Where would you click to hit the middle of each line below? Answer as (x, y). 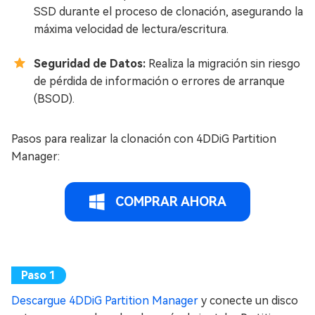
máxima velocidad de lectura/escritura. (131, 30)
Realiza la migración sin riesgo (224, 64)
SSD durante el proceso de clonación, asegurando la (168, 12)
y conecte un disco (248, 301)
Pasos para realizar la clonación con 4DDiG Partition (144, 139)
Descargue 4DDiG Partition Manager (105, 301)
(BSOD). (54, 99)
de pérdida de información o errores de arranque (159, 82)
